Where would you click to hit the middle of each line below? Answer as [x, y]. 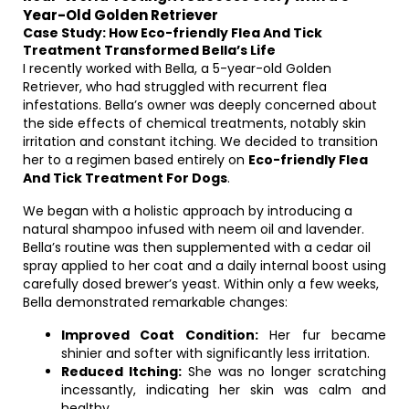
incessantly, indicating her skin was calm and [224, 390]
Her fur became [322, 335]
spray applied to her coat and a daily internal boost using [204, 266]
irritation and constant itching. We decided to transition [200, 142]
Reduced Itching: [121, 372]
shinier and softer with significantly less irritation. [215, 353]
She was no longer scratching [284, 372]
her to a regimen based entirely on [136, 160]
